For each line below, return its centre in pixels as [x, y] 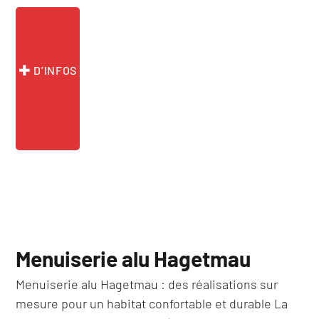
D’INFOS [54, 70]
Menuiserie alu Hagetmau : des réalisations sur [147, 284]
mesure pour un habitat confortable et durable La [152, 304]
